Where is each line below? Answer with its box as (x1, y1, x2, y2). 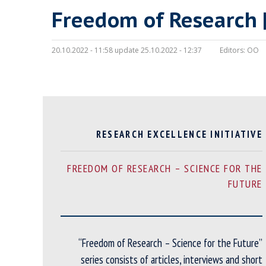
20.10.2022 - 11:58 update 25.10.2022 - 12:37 (52, 45, 202, 56)
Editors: (220, 45, 245, 56)
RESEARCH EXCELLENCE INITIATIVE (96, 128, 262, 141)
